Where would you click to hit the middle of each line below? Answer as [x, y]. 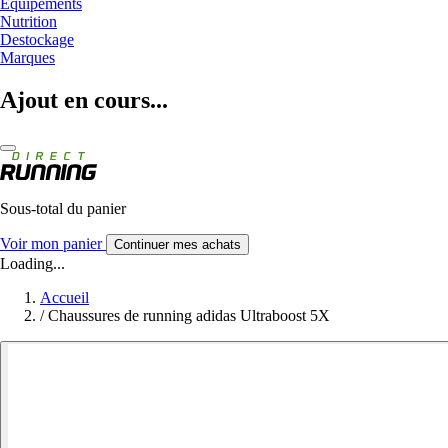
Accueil [64, 297]
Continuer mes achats [177, 244]
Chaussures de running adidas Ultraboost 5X [189, 315]
